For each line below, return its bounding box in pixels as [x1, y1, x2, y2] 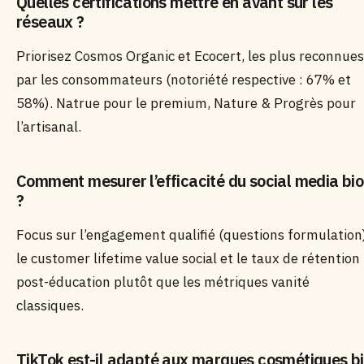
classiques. [16, 297, 84, 314]
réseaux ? [16, 11, 84, 32]
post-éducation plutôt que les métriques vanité [16, 273, 310, 291]
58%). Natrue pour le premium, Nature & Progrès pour [16, 94, 356, 112]
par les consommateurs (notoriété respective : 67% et [16, 71, 351, 89]
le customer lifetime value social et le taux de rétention [16, 249, 360, 267]
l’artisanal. [16, 118, 81, 136]
